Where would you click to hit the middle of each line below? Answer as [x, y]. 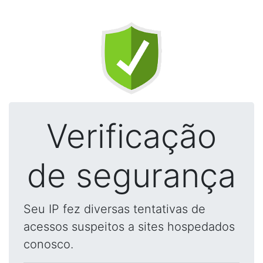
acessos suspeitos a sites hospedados [129, 227]
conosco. [48, 244]
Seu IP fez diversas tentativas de [114, 209]
